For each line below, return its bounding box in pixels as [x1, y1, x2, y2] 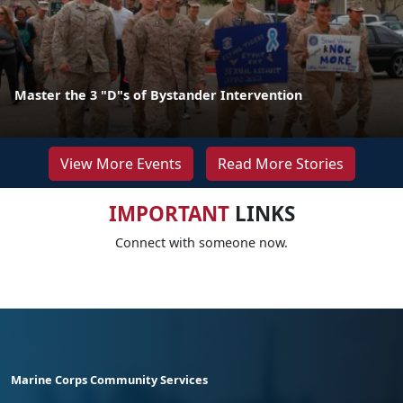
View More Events [59, 153, 182, 174]
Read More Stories [217, 153, 344, 174]
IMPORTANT [108, 199, 229, 228]
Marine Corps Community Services [11, 371, 208, 388]
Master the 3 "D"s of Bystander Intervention [14, 85, 302, 103]
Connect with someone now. [115, 233, 288, 251]
